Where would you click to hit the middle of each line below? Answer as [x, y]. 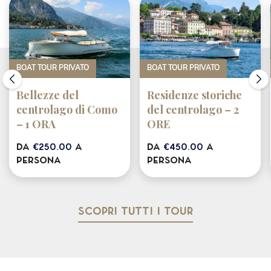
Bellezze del [47, 95]
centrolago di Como [67, 110]
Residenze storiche [194, 95]
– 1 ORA [36, 124]
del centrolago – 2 [193, 110]
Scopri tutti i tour [135, 212]
